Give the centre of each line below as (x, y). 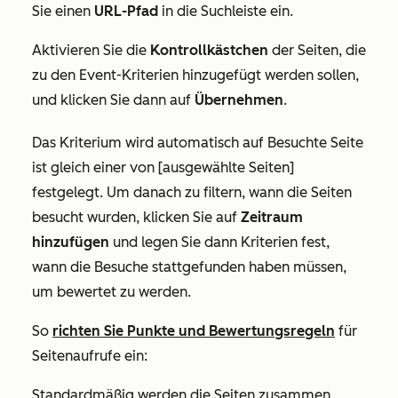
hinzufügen (71, 242)
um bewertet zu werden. (111, 291)
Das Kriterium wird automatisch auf (150, 142)
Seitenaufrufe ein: (90, 355)
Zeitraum (272, 217)
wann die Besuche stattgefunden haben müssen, (189, 267)
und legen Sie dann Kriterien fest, (219, 242)
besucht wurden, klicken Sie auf (136, 217)
